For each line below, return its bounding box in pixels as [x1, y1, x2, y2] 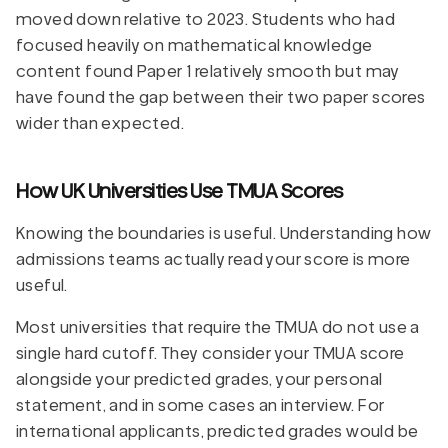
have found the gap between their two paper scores [16, 87, 426, 107]
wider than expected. [16, 113, 184, 133]
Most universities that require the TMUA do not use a [16, 317, 420, 337]
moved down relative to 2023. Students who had [16, 9, 395, 29]
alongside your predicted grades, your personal [16, 369, 383, 389]
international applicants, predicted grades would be [16, 421, 419, 441]
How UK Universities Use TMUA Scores [16, 177, 343, 203]
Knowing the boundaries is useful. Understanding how [16, 223, 432, 243]
